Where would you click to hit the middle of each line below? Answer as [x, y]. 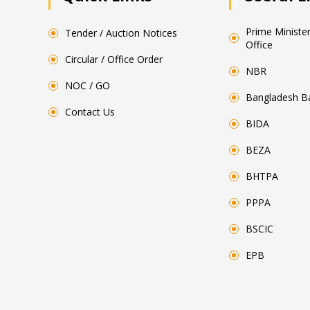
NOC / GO [88, 85]
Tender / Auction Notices [121, 33]
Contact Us [90, 112]
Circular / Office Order [114, 59]
